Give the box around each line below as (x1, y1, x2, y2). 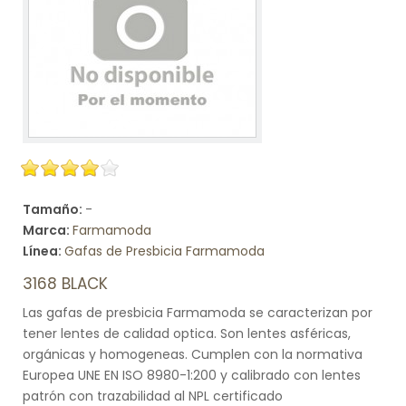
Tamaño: (23, 200, 85, 218)
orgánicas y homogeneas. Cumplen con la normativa (23, 345, 362, 363)
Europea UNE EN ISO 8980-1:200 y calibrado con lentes (23, 366, 361, 384)
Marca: (23, 221, 72, 239)
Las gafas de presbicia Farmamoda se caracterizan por (23, 304, 372, 322)
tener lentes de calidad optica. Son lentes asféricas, (23, 324, 351, 343)
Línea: (23, 242, 64, 260)
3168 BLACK (23, 273, 108, 295)
